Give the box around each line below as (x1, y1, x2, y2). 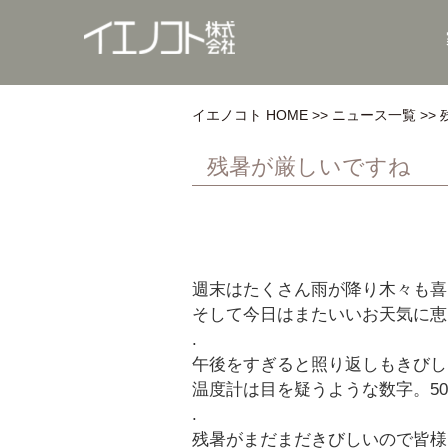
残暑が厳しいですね (207, 154, 411, 179)
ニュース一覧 (332, 107, 416, 123)
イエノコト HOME (192, 107, 308, 123)
